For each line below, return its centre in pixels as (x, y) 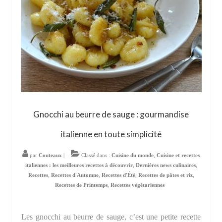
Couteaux (50, 155)
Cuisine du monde (133, 155)
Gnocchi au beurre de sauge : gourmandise (111, 114)
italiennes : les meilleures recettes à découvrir (79, 165)
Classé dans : (96, 155)
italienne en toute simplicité (111, 134)
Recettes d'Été (118, 175)
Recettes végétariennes (138, 185)
